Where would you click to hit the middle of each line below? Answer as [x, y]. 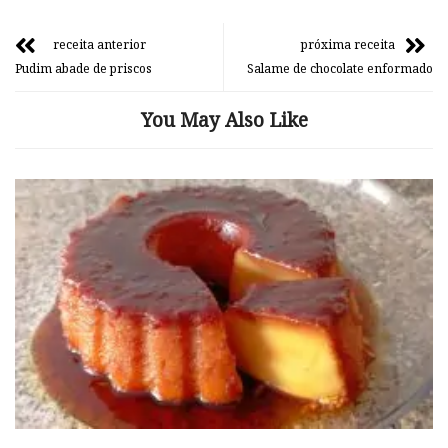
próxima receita [348, 44]
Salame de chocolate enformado [340, 68]
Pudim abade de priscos [83, 68]
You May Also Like [224, 119]
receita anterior [99, 44]
